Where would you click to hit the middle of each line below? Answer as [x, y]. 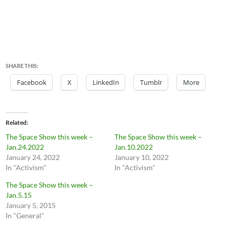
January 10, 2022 [142, 157]
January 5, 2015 [31, 205]
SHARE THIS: [22, 66]
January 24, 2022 [33, 157]
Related [16, 122]
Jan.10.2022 [134, 147]
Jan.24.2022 [25, 147]
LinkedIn [106, 82]
